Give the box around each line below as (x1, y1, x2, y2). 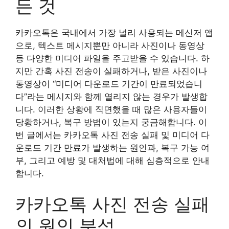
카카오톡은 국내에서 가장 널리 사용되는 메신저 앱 (15, 28, 213, 38)
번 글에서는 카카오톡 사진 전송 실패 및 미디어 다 (15, 130, 210, 140)
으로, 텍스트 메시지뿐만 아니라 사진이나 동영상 (15, 40, 204, 51)
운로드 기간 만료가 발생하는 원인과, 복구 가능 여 (15, 143, 210, 153)
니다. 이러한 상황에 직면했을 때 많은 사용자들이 (15, 104, 207, 114)
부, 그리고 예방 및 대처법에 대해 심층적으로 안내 (15, 155, 210, 166)
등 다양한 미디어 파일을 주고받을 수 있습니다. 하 (15, 53, 210, 63)
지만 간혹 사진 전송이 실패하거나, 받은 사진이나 (15, 66, 207, 76)
